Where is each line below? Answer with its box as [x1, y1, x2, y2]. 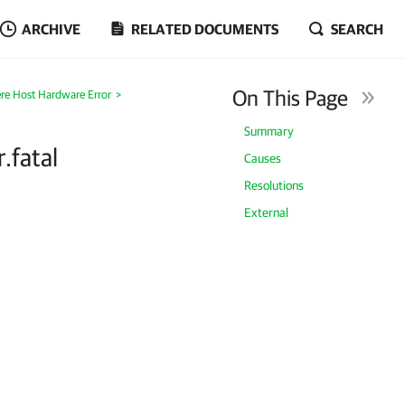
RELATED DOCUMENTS [131, 21, 278, 37]
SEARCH [331, 21, 383, 37]
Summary [244, 124, 295, 138]
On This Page [232, 85, 349, 110]
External [244, 205, 289, 220]
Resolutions [244, 178, 305, 193]
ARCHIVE [22, 21, 80, 37]
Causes [244, 151, 282, 165]
